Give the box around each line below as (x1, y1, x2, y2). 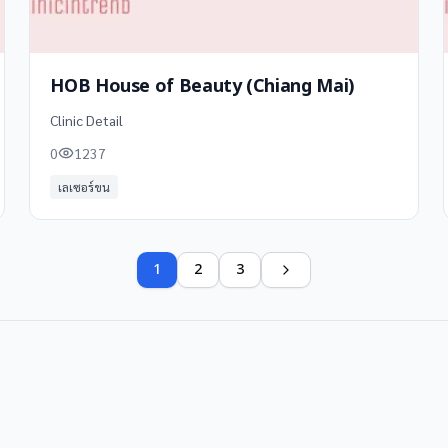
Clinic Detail (50, 111, 124, 129)
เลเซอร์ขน (58, 179, 111, 195)
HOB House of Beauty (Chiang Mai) (50, 73, 354, 100)
